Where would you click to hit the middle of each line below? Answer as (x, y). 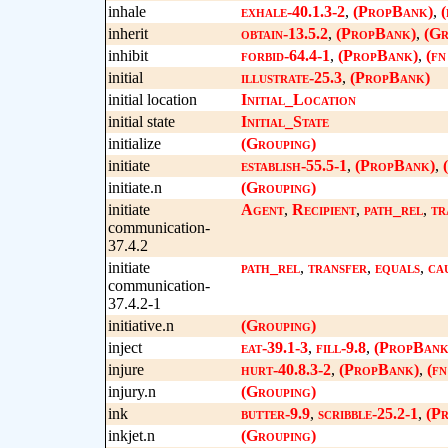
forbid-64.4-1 (285, 55)
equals (397, 267)
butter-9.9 (275, 413)
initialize (134, 143)
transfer (337, 267)
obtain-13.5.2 (284, 33)
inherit (127, 33)
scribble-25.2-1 (367, 413)
